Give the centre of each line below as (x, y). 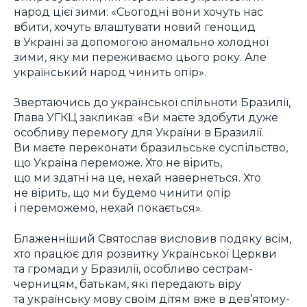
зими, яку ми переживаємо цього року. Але (140, 57)
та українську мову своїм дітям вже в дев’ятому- (152, 298)
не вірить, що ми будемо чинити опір (122, 193)
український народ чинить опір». (110, 72)
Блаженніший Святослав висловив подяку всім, (152, 238)
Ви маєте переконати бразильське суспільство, (151, 148)
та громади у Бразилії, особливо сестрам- (133, 268)
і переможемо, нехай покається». (108, 208)
